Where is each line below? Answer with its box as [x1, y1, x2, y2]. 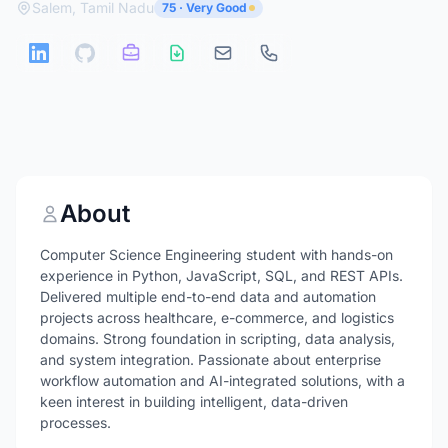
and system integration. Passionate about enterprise [40, 351, 381, 368]
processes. [40, 414, 111, 431]
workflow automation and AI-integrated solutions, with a [40, 372, 405, 389]
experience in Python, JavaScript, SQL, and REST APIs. [40, 267, 403, 284]
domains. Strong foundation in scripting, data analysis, [40, 330, 395, 347]
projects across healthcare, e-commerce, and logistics [40, 309, 394, 326]
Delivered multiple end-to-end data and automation [40, 288, 376, 305]
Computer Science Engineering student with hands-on [40, 246, 393, 263]
